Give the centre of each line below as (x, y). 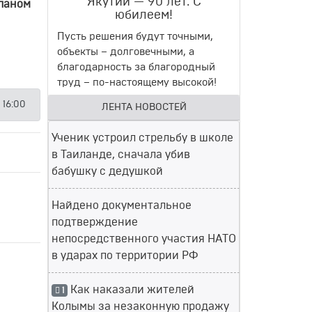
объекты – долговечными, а (126, 52)
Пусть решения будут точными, (135, 37)
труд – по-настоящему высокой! (137, 83)
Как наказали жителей (131, 290)
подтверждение (95, 222)
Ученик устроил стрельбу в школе (142, 138)
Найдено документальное (122, 205)
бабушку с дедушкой (107, 171)
